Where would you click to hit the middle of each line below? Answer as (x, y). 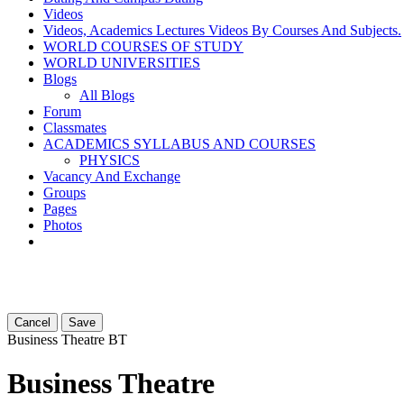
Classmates (75, 128)
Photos (63, 225)
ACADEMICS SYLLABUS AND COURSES (179, 144)
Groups (64, 193)
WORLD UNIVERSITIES (122, 63)
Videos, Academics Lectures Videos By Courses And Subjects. (222, 30)
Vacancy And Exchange (112, 176)
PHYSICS (110, 160)
